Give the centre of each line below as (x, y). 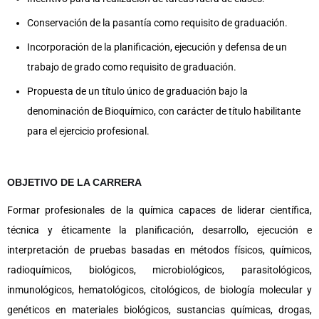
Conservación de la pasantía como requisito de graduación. (157, 23)
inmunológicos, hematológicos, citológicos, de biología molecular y (159, 289)
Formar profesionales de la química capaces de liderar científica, (159, 210)
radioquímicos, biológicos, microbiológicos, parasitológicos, (159, 270)
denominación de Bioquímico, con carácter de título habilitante (164, 111)
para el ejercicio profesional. (88, 131)
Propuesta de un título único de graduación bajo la (137, 91)
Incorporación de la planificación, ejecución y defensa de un (157, 47)
